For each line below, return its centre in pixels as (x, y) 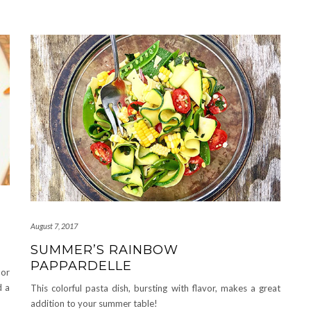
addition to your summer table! (94, 303)
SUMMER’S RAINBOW (104, 250)
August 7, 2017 (54, 226)
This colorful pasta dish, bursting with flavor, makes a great (155, 288)
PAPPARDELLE (81, 266)
